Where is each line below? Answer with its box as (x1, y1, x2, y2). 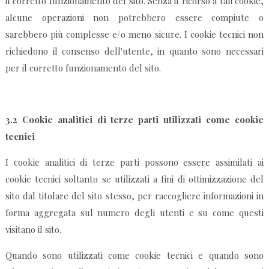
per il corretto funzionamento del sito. (5, 62, 161, 74)
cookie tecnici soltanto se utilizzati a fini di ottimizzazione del (5, 173, 264, 186)
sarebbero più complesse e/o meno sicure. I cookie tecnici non (5, 28, 264, 41)
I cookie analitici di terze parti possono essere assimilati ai (5, 156, 264, 169)
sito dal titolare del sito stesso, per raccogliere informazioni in (5, 190, 264, 202)
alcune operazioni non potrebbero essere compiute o (5, 11, 264, 24)
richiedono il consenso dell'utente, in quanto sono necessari (5, 45, 264, 58)
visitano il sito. (5, 223, 61, 236)
